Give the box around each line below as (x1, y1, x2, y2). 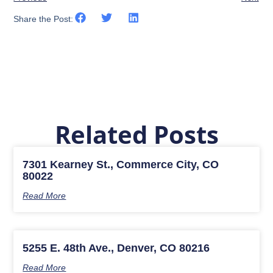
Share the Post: (13, 13, 74, 24)
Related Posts (54, 117, 219, 151)
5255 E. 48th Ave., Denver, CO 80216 (23, 241, 210, 254)
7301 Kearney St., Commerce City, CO (23, 158, 219, 171)
